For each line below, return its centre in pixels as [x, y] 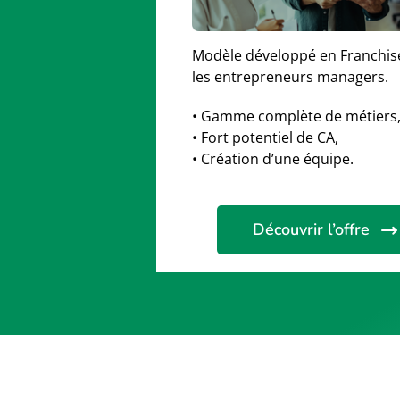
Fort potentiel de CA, [269, 138]
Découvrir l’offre [312, 230]
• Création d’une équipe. [272, 159]
